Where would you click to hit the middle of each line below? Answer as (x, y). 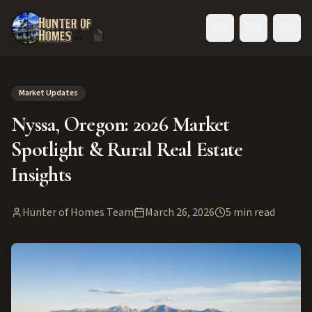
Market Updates (48, 93)
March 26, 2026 (180, 212)
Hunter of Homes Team (78, 212)
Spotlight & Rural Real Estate (127, 149)
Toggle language (254, 34)
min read (253, 212)
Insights (41, 174)
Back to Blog (65, 47)
